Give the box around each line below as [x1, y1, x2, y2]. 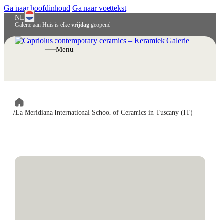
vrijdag [71, 21, 89, 28]
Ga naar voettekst [72, 4, 126, 12]
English [14, 28, 36, 36]
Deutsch [14, 36, 37, 44]
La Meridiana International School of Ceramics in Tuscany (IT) [15, 109, 192, 116]
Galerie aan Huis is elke [14, 21, 71, 28]
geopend [89, 21, 110, 28]
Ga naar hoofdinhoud [4, 4, 70, 12]
